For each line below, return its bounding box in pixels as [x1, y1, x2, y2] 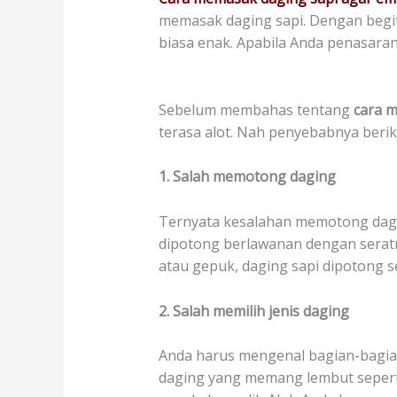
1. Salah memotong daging [158, 167, 336, 187]
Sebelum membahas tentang [158, 99, 354, 120]
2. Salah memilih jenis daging [158, 300, 349, 321]
